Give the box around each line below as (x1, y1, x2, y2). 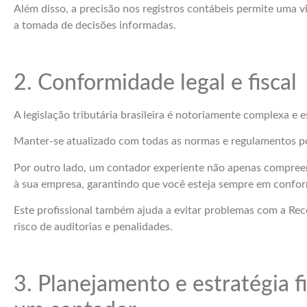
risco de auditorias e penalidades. (14, 221, 173, 233)
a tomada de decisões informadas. (14, 20, 176, 32)
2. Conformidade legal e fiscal (14, 72, 297, 95)
